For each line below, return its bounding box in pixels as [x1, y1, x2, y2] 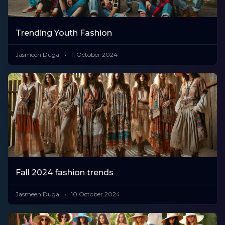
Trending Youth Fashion [16, 28, 112, 38]
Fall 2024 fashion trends [16, 167, 114, 177]
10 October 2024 [69, 190, 120, 198]
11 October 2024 [69, 50, 118, 58]
